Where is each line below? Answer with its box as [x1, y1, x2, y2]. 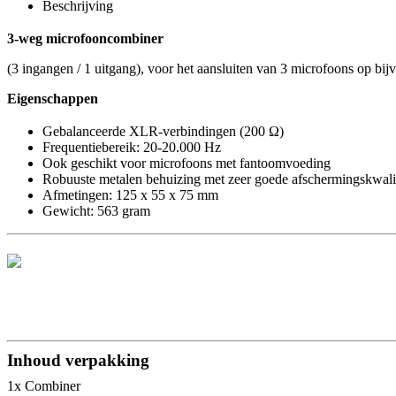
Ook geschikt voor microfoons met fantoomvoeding [42, 156, 331, 171]
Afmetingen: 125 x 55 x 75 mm [42, 187, 218, 203]
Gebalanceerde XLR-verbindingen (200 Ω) [42, 124, 284, 140]
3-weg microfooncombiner [7, 30, 164, 46]
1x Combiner [7, 378, 80, 394]
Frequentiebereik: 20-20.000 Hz [42, 140, 221, 156]
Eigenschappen [7, 91, 98, 107]
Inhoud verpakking [7, 350, 149, 369]
